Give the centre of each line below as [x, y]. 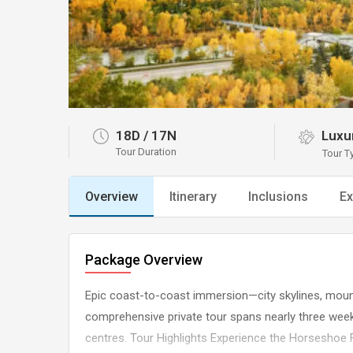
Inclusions [278, 197]
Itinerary [193, 197]
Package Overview [144, 260]
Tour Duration [146, 151]
